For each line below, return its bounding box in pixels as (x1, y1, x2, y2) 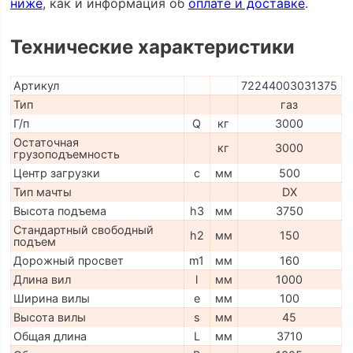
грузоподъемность (13, 147, 120, 162)
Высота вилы (13, 310, 86, 325)
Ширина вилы (13, 292, 90, 306)
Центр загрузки (13, 166, 100, 180)
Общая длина (13, 329, 87, 344)
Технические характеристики (9, 35, 295, 59)
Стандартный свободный (13, 223, 154, 237)
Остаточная (13, 136, 79, 150)
